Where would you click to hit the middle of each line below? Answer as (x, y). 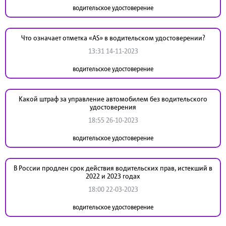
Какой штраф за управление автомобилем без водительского (113, 99)
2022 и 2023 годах (113, 176)
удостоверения (113, 107)
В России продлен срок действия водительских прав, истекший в (113, 168)
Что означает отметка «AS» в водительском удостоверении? (113, 38)
